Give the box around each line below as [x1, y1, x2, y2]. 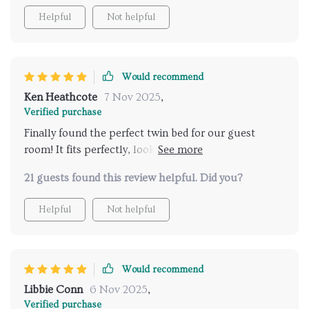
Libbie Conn [24, 283, 83, 297]
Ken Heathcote [24, 91, 97, 104]
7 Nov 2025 [104, 91, 161, 104]
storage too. [24, 160, 82, 173]
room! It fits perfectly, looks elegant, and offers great [24, 143, 281, 157]
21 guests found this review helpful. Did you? [24, 172, 243, 185]
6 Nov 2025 [90, 283, 148, 297]
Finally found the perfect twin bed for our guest [24, 127, 255, 140]
